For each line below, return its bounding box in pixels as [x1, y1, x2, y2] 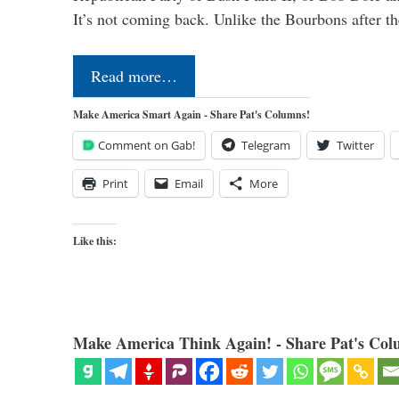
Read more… [91, 65, 177, 87]
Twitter [337, 137, 374, 154]
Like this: [73, 233, 117, 249]
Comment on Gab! [98, 137, 195, 154]
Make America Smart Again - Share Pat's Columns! [73, 107, 310, 123]
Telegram [241, 137, 290, 154]
